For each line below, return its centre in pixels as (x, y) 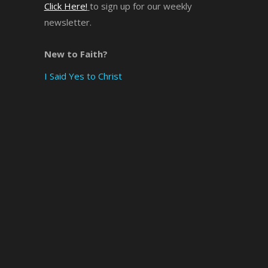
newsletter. (68, 22)
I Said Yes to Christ (83, 76)
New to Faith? (76, 54)
